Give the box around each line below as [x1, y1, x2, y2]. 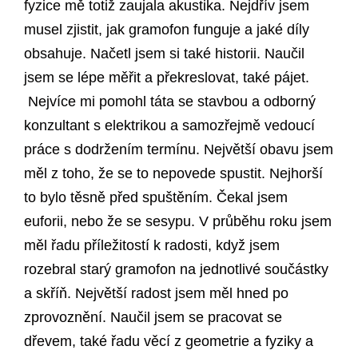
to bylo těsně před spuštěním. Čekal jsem [24, 189, 288, 206]
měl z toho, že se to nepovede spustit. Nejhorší [24, 165, 323, 182]
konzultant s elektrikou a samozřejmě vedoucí [24, 117, 315, 134]
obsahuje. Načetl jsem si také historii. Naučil [24, 46, 304, 62]
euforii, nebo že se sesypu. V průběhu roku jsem [24, 213, 332, 230]
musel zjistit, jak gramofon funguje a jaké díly [24, 22, 309, 38]
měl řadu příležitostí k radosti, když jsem [24, 237, 280, 254]
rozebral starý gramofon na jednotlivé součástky [24, 261, 328, 278]
